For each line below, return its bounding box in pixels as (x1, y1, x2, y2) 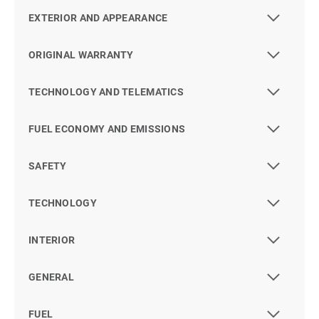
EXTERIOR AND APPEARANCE (28, 12, 168, 24)
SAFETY (28, 160, 67, 172)
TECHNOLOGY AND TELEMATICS (28, 86, 184, 98)
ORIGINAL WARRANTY (28, 49, 134, 61)
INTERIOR (28, 234, 75, 246)
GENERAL (28, 271, 74, 283)
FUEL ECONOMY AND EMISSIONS (28, 123, 186, 135)
